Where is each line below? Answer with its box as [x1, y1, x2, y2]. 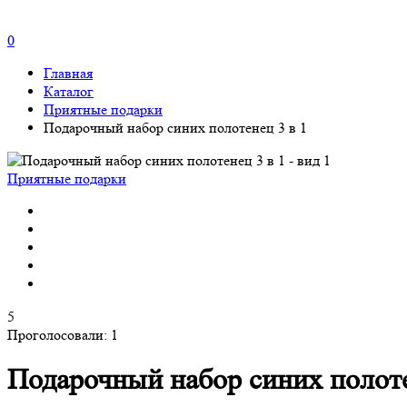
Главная [44, 65, 93, 82]
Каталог [44, 83, 94, 100]
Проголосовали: [7, 326, 111, 343]
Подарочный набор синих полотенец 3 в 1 [44, 119, 307, 136]
